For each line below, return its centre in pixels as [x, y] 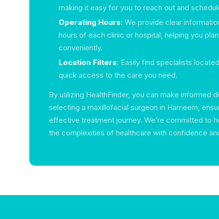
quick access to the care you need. [118, 75]
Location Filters [88, 62]
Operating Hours [90, 22]
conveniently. [81, 48]
